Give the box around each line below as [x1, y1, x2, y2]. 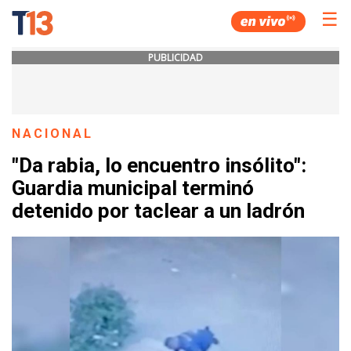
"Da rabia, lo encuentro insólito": [12, 154, 306, 178]
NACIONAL [12, 126, 94, 141]
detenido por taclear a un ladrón [12, 199, 305, 223]
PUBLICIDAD [148, 51, 203, 64]
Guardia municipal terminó [12, 176, 254, 201]
